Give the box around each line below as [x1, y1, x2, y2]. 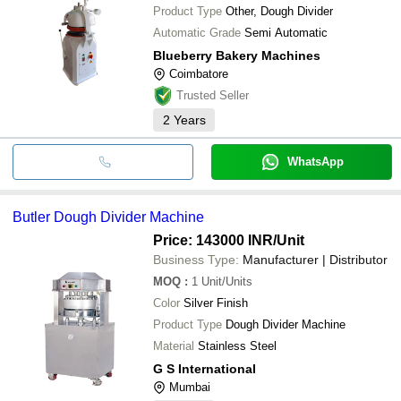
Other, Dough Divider [226, 4, 333, 18]
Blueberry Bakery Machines [153, 47, 320, 63]
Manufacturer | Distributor [243, 252, 388, 267]
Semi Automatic [244, 25, 328, 39]
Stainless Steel [198, 338, 277, 353]
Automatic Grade [153, 25, 241, 39]
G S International [153, 361, 256, 376]
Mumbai [169, 380, 210, 394]
